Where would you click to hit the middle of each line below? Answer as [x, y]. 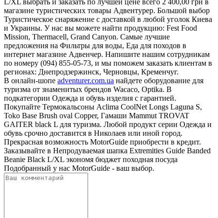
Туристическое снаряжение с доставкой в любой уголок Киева [108, 19]
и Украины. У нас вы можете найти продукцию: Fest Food [100, 28]
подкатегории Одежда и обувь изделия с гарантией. [90, 98]
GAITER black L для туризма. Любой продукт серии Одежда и [108, 124]
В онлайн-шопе [31, 80]
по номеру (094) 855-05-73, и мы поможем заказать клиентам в [108, 63]
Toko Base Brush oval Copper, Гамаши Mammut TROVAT [97, 115]
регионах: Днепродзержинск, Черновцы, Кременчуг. [91, 72]
